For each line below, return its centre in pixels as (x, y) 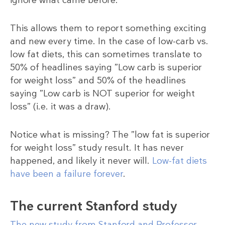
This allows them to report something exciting (108, 28)
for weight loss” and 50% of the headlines (98, 80)
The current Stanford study (94, 206)
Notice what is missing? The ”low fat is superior (110, 134)
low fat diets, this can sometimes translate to (106, 54)
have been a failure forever (67, 174)
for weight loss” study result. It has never (97, 147)
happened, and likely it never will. (81, 160)
